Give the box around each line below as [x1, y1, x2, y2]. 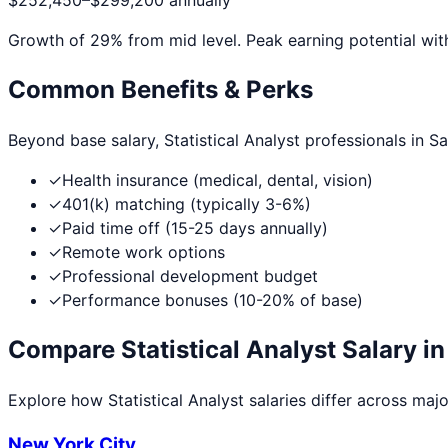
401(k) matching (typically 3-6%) [62, 194, 311, 215]
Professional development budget [62, 266, 318, 287]
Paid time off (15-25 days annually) [62, 218, 328, 239]
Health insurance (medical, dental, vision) [62, 170, 373, 191]
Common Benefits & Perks [8, 75, 313, 105]
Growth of [8, 30, 90, 51]
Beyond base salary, [8, 130, 164, 151]
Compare [8, 334, 121, 364]
